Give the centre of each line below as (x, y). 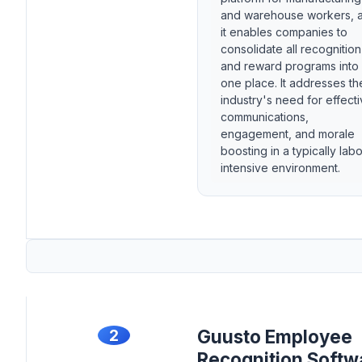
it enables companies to (284, 32)
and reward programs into (290, 66)
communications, (265, 117)
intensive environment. (280, 168)
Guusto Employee (275, 337)
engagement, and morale (288, 134)
